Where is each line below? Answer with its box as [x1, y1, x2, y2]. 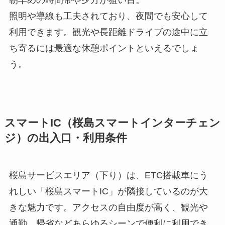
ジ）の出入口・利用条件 [4, 132, 127, 144]
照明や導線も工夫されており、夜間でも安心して [9, 11, 208, 21]
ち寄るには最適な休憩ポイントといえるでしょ [9, 43, 199, 53]
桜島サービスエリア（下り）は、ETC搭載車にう [9, 170, 208, 180]
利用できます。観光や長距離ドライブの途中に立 [9, 27, 208, 37]
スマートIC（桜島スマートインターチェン [4, 117, 220, 129]
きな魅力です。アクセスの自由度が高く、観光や [9, 202, 208, 212]
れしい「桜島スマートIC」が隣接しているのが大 [9, 186, 208, 196]
